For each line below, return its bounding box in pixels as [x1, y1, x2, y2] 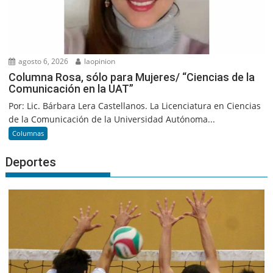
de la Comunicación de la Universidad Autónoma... [9, 113, 216, 126]
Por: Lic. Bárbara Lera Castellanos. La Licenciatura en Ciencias [9, 100, 261, 112]
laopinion [82, 56, 116, 67]
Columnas [12, 129, 44, 138]
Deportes [5, 155, 57, 170]
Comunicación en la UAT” [9, 82, 134, 96]
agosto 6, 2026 [16, 56, 69, 67]
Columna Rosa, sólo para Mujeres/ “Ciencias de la [9, 71, 255, 84]
